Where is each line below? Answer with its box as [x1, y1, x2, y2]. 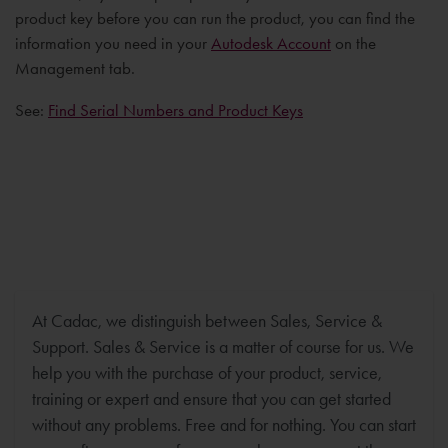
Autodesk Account [211, 33, 331, 53]
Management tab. [15, 58, 139, 78]
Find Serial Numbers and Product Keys [48, 100, 303, 120]
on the [331, 33, 376, 53]
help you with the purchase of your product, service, [32, 362, 382, 383]
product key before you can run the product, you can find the [15, 8, 415, 28]
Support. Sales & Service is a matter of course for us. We [32, 336, 414, 357]
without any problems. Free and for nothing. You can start [32, 414, 416, 435]
